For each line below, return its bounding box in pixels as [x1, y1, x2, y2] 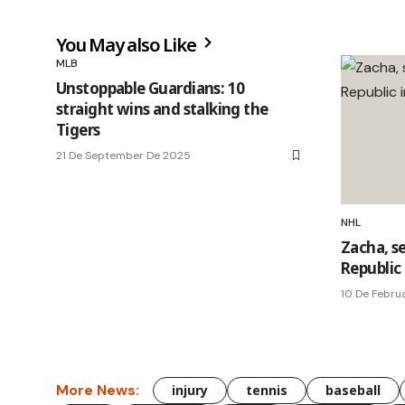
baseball [325, 381, 381, 399]
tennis [246, 381, 287, 399]
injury [172, 381, 208, 399]
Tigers [56, 118, 100, 140]
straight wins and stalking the [56, 98, 268, 119]
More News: [56, 381, 139, 400]
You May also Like [56, 32, 200, 57]
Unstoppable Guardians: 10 [56, 77, 245, 99]
